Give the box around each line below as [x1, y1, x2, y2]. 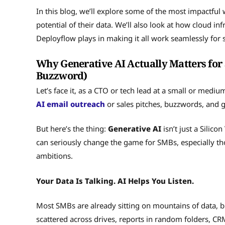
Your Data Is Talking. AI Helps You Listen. [36, 175, 194, 186]
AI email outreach [36, 98, 105, 109]
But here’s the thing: [36, 124, 108, 134]
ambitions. [36, 151, 75, 161]
